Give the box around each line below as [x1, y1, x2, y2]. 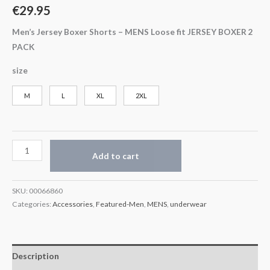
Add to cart [92, 151, 140, 162]
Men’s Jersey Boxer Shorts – [12, 26, 125, 37]
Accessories [52, 199, 93, 209]
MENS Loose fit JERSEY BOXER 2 [125, 26, 253, 37]
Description [12, 250, 59, 261]
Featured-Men [96, 199, 144, 209]
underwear [170, 199, 207, 209]
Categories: [12, 199, 52, 209]
